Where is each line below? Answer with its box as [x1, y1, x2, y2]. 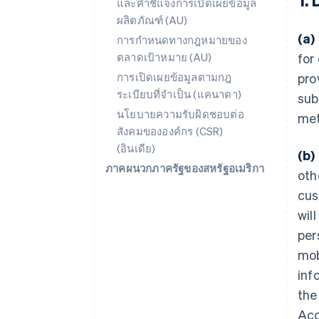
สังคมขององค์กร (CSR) [117, 124, 224, 138]
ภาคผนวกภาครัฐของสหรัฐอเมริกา [105, 161, 264, 175]
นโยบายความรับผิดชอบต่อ [117, 107, 244, 121]
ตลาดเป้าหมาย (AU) [117, 50, 212, 64]
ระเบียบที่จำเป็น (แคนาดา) [117, 87, 241, 101]
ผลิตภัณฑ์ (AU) [117, 13, 188, 27]
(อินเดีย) [117, 141, 156, 155]
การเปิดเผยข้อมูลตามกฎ [117, 70, 232, 84]
